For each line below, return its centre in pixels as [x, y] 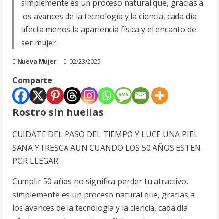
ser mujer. [39, 43]
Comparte [32, 80]
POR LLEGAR [35, 161]
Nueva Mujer [37, 61]
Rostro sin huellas [58, 112]
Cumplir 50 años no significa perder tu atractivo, [100, 181]
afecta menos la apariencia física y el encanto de [109, 29]
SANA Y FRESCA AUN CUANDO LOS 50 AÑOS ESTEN [107, 148]
